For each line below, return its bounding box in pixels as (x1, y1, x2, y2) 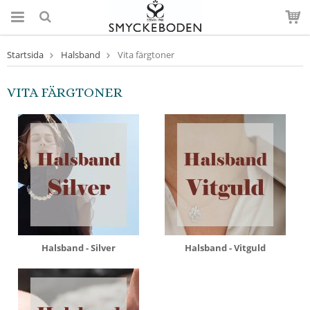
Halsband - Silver (42, 241, 116, 254)
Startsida (7, 48, 44, 61)
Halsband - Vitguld (185, 241, 266, 254)
